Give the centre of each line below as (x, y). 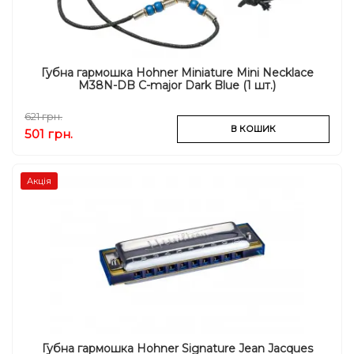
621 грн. (43, 116)
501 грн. (49, 134)
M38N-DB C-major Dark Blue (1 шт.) (177, 85)
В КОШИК (253, 128)
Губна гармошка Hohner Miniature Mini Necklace (177, 72)
